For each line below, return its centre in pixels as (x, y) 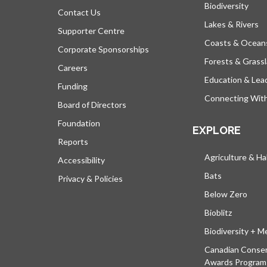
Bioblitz (218, 212)
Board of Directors (92, 104)
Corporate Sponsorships (103, 49)
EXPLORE (217, 130)
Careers (73, 67)
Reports (73, 141)
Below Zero (226, 194)
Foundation (79, 123)
